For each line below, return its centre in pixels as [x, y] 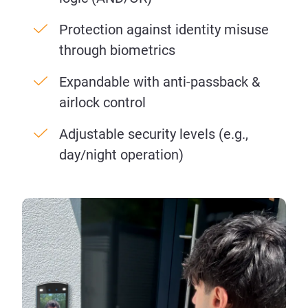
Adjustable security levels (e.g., [154, 134]
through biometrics [117, 51]
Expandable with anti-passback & [159, 82]
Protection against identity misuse [164, 30]
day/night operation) [121, 155]
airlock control [102, 103]
